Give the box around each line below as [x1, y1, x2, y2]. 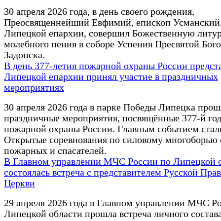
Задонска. [4, 50, 45, 61]
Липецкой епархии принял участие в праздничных [4, 72, 218, 82]
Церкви [4, 178, 35, 189]
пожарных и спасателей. [4, 146, 107, 156]
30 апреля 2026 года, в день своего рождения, [4, 6, 194, 17]
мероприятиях [4, 82, 64, 93]
